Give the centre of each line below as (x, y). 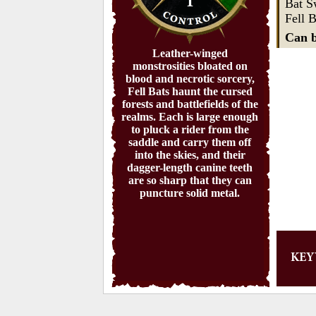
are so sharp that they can (190, 180)
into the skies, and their (190, 155)
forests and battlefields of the (190, 104)
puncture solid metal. (190, 193)
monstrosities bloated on (190, 66)
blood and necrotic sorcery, (190, 79)
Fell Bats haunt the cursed (190, 91)
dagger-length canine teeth (190, 168)
